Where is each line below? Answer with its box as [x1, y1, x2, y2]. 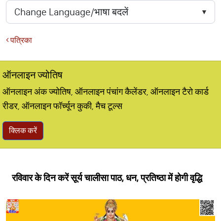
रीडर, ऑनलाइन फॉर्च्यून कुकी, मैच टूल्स [2, 101, 122, 111]
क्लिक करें [9, 126, 37, 135]
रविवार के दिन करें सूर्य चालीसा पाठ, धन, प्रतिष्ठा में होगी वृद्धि [12, 172, 202, 184]
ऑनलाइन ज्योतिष [2, 69, 63, 81]
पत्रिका [9, 36, 32, 45]
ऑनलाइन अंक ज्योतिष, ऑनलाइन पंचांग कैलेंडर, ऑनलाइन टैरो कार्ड [2, 86, 209, 97]
